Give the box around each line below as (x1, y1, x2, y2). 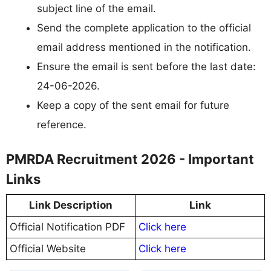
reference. (37, 118, 87, 131)
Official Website (10, 243, 86, 255)
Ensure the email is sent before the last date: (37, 60, 256, 73)
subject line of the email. (37, 2, 156, 15)
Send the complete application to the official (37, 21, 251, 34)
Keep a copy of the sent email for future (37, 99, 229, 111)
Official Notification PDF (10, 221, 125, 233)
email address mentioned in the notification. (37, 41, 251, 53)
